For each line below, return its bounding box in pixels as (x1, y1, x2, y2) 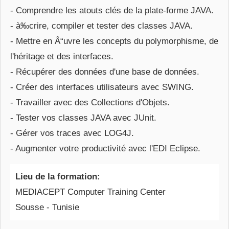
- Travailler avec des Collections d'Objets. (10, 98, 170, 107)
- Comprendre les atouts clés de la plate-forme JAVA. (10, 6, 214, 15)
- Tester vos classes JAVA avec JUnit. (10, 113, 156, 123)
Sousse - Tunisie (15, 202, 79, 212)
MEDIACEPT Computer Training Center (15, 187, 166, 197)
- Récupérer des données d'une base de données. (10, 67, 199, 77)
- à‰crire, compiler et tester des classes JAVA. (10, 21, 193, 31)
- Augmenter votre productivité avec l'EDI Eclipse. (10, 144, 200, 153)
